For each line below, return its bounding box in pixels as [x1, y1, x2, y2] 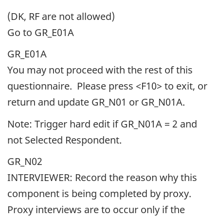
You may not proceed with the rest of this [7, 63, 193, 77]
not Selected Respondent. [7, 133, 122, 146]
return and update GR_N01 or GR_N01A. [7, 95, 185, 109]
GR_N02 [7, 155, 42, 168]
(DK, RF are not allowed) [7, 9, 115, 23]
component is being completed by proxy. [7, 187, 199, 200]
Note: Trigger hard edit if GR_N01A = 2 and [7, 117, 197, 130]
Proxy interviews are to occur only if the [7, 203, 185, 217]
